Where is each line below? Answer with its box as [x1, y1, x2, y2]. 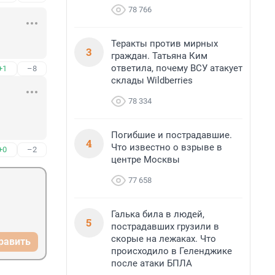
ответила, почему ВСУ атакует [111, 63, 242, 74]
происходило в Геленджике [111, 246, 232, 257]
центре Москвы [111, 154, 180, 165]
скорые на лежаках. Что [111, 233, 216, 244]
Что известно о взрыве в [111, 142, 222, 153]
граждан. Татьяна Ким [111, 50, 207, 61]
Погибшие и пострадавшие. [111, 130, 232, 141]
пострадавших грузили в [111, 221, 219, 232]
